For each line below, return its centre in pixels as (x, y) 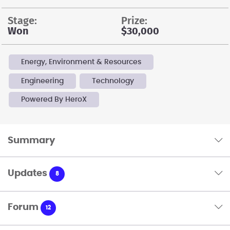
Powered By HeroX (54, 100)
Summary (31, 140)
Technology (113, 81)
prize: (137, 21)
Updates (27, 174)
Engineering (42, 81)
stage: (25, 21)
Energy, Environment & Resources (81, 62)
